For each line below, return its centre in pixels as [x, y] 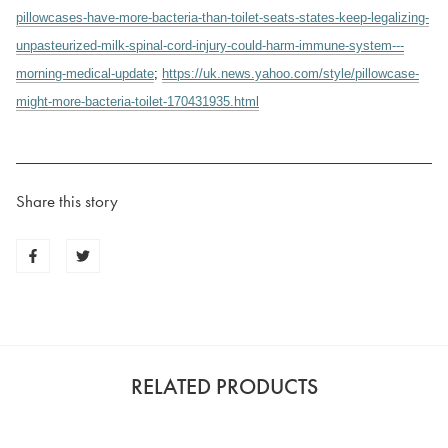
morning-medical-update [85, 73]
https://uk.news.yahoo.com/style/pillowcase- [290, 73]
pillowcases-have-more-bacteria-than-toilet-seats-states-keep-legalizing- [222, 17]
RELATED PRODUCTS [224, 386]
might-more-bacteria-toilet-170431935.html [137, 101]
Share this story [67, 200]
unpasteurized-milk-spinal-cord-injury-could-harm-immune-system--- [210, 45]
